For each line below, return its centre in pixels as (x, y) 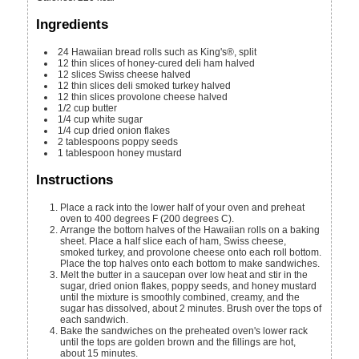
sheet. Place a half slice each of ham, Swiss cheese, (173, 241)
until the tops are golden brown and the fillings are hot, (178, 342)
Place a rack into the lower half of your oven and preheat (183, 207)
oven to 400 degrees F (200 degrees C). (147, 218)
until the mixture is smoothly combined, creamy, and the (180, 297)
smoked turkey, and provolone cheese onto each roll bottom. (191, 252)
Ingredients (73, 25)
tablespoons (93, 142)
